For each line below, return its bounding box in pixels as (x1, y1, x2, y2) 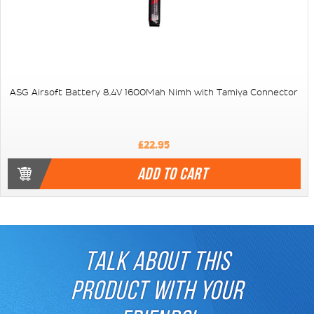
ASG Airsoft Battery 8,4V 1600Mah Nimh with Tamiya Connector (10, 88, 299, 97)
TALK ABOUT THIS (83, 246, 231, 276)
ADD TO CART (137, 165, 208, 184)
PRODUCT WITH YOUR (70, 275, 244, 306)
